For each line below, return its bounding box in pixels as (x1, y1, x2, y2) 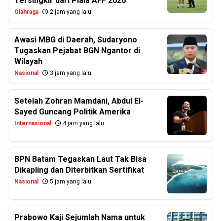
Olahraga (14, 8, 38, 15)
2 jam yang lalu (48, 8, 91, 15)
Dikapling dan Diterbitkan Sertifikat (14, 165, 144, 175)
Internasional (14, 120, 51, 127)
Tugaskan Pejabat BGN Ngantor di (14, 46, 140, 55)
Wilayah (14, 57, 42, 66)
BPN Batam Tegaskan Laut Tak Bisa (14, 154, 147, 164)
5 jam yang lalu (48, 178, 91, 185)
